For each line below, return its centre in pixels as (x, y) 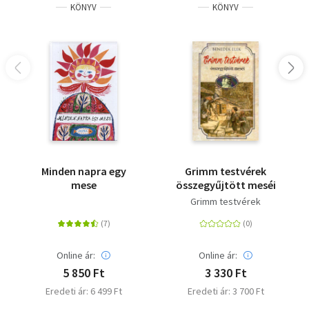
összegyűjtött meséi (226, 185)
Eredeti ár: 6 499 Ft (83, 291)
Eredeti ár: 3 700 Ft (226, 291)
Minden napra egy (83, 171)
